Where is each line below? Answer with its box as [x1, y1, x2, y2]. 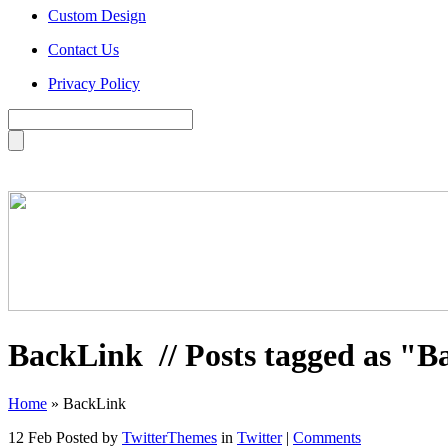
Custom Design [48, 7, 146, 25]
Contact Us [48, 41, 119, 59]
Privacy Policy [48, 75, 140, 93]
